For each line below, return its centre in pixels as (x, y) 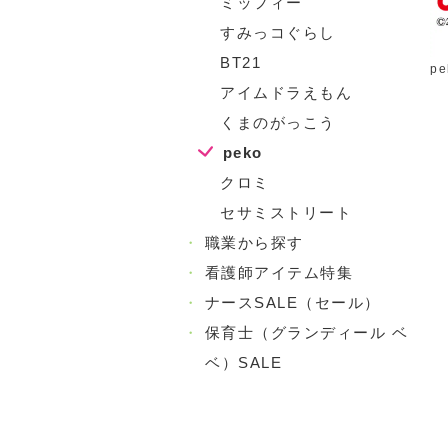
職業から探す (254, 242)
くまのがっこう (278, 122)
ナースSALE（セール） (292, 302)
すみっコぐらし (278, 32)
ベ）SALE (243, 362)
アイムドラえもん (286, 92)
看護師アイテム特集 (278, 272)
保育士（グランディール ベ (306, 332)
